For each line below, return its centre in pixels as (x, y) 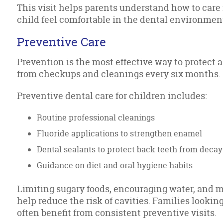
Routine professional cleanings (96, 117)
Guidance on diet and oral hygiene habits (115, 165)
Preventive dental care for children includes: (112, 96)
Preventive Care (62, 42)
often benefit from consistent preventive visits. (117, 213)
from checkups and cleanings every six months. (119, 74)
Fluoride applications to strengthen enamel (120, 133)
